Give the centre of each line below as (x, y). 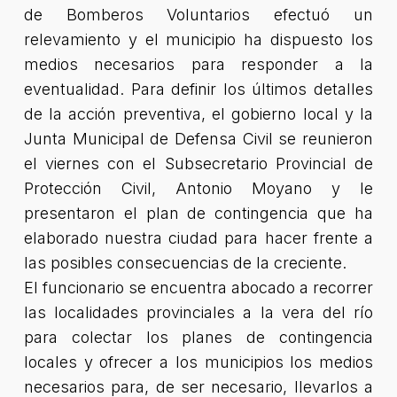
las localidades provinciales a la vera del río (198, 312)
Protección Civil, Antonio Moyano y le (198, 188)
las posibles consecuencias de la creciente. (185, 263)
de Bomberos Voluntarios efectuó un (198, 15)
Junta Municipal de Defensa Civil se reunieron (198, 139)
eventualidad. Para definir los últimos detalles (198, 89)
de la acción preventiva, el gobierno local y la (198, 114)
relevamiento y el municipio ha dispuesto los (198, 39)
